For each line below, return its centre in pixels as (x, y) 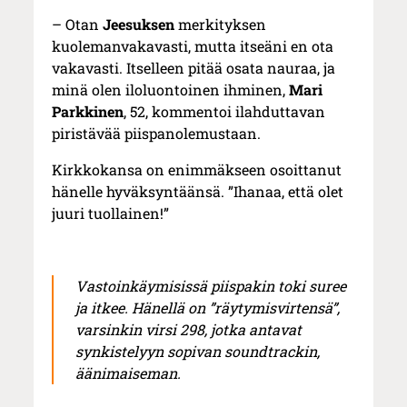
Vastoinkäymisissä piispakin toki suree (211, 286)
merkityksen (221, 25)
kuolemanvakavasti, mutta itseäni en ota (193, 46)
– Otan (78, 25)
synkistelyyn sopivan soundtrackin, (198, 352)
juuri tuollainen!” (111, 213)
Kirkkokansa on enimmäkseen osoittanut (197, 170)
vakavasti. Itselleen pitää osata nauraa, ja (194, 68)
